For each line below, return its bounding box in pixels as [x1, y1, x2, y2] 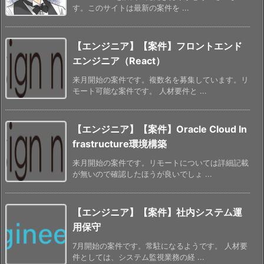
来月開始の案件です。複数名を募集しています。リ [72, 74, 249, 84]
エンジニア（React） [72, 54, 165, 67]
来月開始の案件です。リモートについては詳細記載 [72, 157, 249, 167]
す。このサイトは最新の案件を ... [72, 2, 189, 12]
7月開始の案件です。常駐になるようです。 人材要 [72, 240, 247, 250]
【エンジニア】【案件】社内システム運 [72, 206, 242, 218]
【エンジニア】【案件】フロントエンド [72, 39, 242, 52]
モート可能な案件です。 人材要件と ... [72, 85, 207, 95]
